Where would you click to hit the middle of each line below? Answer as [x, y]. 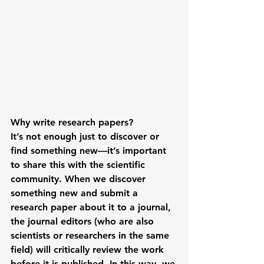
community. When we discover [80, 179]
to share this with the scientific [79, 164]
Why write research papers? [72, 122]
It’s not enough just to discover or [86, 136]
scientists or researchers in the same [91, 235]
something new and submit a [76, 193]
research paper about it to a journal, [92, 207]
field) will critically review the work [89, 249]
